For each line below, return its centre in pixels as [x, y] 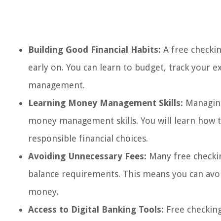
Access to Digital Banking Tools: [96, 209]
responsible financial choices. [88, 138]
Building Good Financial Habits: [94, 50]
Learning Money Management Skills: [106, 103]
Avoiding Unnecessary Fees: [87, 156]
